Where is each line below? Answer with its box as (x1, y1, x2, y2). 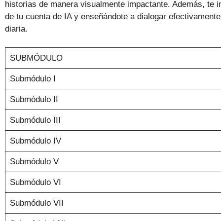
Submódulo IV (9, 136, 61, 146)
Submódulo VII (9, 198, 64, 208)
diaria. (5, 24, 28, 34)
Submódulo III (9, 115, 61, 125)
